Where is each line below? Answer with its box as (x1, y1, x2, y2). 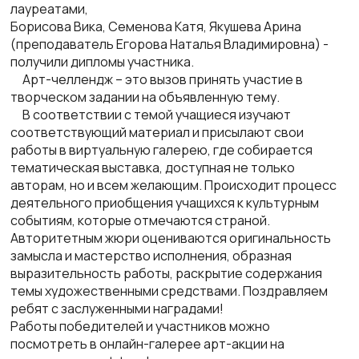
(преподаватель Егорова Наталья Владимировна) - (10, 35, 329, 54)
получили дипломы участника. (10, 53, 194, 71)
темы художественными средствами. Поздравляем (10, 282, 328, 301)
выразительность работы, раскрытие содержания (10, 264, 322, 283)
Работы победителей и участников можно (10, 317, 270, 336)
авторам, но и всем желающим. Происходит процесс (10, 176, 337, 195)
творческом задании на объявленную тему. (10, 88, 280, 107)
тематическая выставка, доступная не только (10, 159, 295, 177)
